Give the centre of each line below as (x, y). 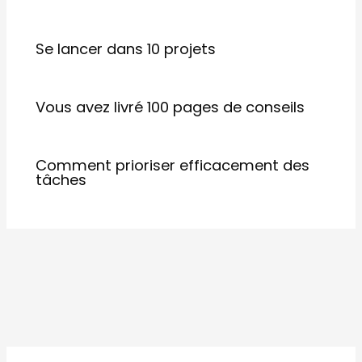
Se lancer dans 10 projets (126, 49)
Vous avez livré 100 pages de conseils (170, 107)
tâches (61, 180)
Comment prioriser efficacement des (173, 166)
